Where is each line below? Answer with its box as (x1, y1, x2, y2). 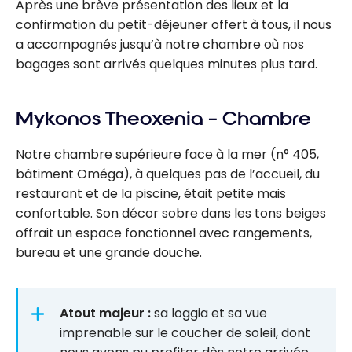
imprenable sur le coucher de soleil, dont (60, 323, 310, 342)
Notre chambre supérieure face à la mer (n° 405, (16, 145, 319, 164)
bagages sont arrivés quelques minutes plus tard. (16, 55, 317, 74)
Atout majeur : (60, 303, 151, 322)
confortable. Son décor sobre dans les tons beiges (16, 204, 326, 223)
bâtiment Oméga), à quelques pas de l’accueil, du (16, 165, 320, 184)
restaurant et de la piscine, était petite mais (16, 185, 286, 203)
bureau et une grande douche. (16, 244, 202, 262)
